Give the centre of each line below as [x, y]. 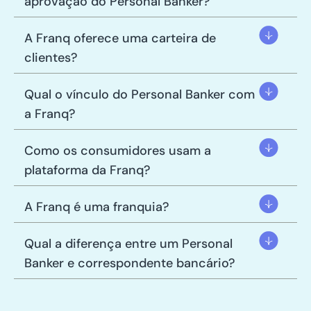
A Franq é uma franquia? [97, 207]
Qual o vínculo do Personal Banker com [140, 94]
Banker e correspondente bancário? [130, 263]
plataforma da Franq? [87, 170]
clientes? [51, 57]
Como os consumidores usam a [118, 150]
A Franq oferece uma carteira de [120, 38]
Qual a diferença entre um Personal [128, 243]
